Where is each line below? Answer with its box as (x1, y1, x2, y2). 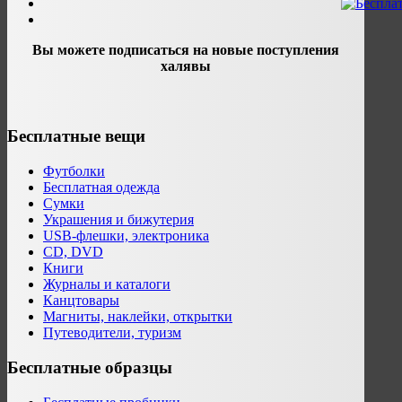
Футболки (43, 163, 105, 179)
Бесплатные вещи (7, 127, 145, 146)
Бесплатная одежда (43, 179, 160, 196)
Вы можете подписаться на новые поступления (32, 41, 340, 57)
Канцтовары (43, 293, 119, 309)
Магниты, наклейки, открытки (43, 309, 232, 325)
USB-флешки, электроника (43, 228, 209, 244)
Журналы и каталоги (43, 276, 170, 293)
